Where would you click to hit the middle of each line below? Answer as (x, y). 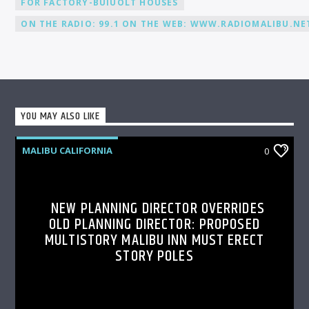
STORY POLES (154, 256)
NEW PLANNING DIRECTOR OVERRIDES (158, 208)
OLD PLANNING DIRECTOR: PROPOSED (154, 224)
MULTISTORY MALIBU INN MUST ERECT (154, 240)
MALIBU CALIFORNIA (68, 150)
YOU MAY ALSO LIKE (61, 117)
